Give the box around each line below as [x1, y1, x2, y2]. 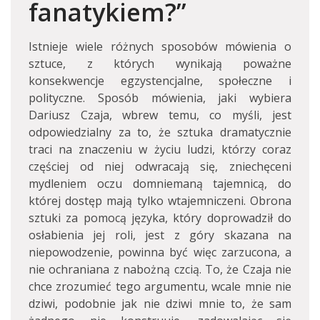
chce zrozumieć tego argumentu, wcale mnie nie [29, 279, 291, 294]
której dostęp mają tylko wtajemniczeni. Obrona [29, 193, 291, 209]
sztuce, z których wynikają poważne [29, 56, 291, 71]
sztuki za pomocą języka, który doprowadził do [29, 210, 291, 226]
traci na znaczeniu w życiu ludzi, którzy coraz [29, 141, 291, 157]
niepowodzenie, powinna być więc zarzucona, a [29, 244, 291, 260]
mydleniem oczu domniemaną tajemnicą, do [29, 176, 291, 191]
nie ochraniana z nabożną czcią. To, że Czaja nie [29, 261, 291, 277]
